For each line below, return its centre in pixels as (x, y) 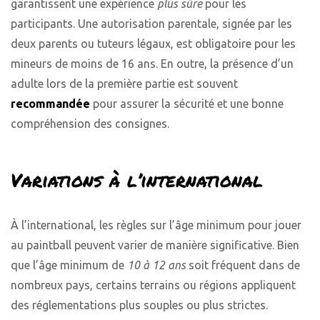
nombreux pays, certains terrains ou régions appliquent (153, 285)
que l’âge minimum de (69, 265)
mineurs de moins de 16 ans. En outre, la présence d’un (152, 64)
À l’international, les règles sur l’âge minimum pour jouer (156, 225)
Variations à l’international (137, 180)
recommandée (50, 104)
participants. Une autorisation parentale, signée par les (151, 24)
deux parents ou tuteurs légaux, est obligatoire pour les (153, 44)
